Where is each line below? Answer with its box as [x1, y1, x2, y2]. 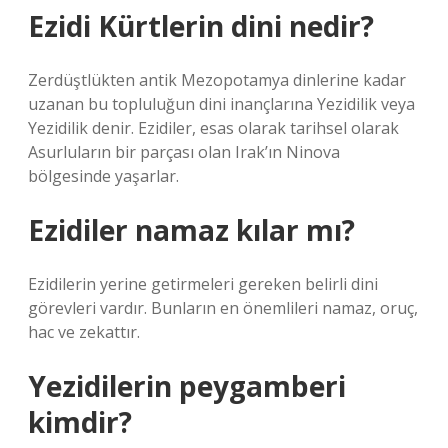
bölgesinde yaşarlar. [28, 165, 179, 187]
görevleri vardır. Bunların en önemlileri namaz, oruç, [28, 297, 418, 319]
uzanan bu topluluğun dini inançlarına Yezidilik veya [28, 93, 415, 115]
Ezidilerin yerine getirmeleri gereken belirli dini [28, 273, 378, 295]
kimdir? [28, 403, 132, 441]
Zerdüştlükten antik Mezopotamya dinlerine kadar [28, 69, 406, 91]
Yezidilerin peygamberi [28, 367, 346, 405]
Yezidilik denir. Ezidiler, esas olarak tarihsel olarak [28, 117, 399, 139]
